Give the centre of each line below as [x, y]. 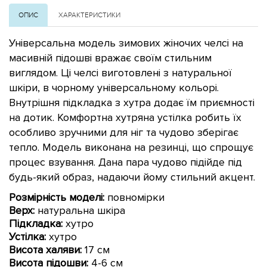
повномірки [134, 197]
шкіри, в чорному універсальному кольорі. [114, 87]
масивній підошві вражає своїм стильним [110, 58]
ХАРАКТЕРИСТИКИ [89, 15]
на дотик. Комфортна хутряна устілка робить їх [125, 117]
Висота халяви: [45, 249]
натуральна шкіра [80, 210]
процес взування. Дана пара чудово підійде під [125, 162]
